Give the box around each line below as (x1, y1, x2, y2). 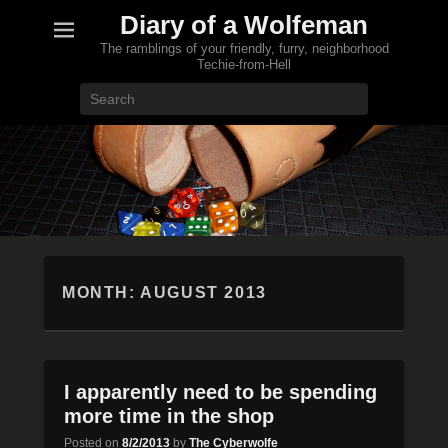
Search (224, 85, 265, 100)
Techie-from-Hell (197, 57, 291, 72)
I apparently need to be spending (64, 381, 377, 404)
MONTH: (62, 284, 141, 302)
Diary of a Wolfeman (120, 10, 368, 40)
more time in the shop (64, 405, 274, 428)
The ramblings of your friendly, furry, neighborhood (99, 41, 389, 56)
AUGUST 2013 (140, 284, 267, 302)
